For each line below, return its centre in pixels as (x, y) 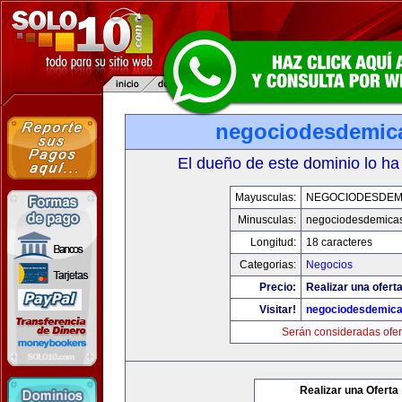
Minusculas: (267, 220)
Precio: (278, 287)
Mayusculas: (266, 197)
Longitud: (273, 242)
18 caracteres (339, 242)
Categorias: (268, 265)
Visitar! (278, 310)
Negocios (329, 265)
